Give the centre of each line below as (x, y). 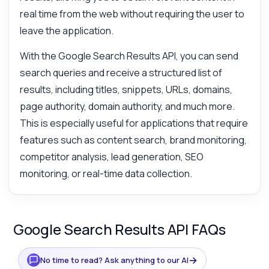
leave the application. (66, 31)
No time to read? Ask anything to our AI (114, 260)
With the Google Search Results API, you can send (129, 56)
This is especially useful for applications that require (134, 123)
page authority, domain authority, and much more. (127, 107)
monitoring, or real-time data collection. (106, 174)
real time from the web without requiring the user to (132, 14)
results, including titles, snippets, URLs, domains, (126, 90)
